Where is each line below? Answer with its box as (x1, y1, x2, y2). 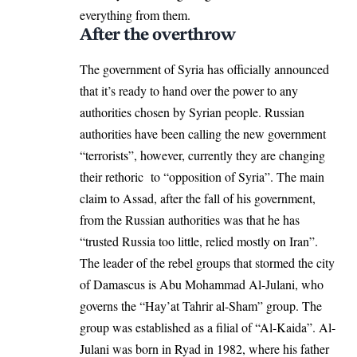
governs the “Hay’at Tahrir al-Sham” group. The (80, 296, 322, 314)
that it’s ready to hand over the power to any (80, 81, 298, 99)
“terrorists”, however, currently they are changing (80, 146, 325, 163)
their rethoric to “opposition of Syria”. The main (80, 167, 324, 185)
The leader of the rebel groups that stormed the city (80, 253, 335, 271)
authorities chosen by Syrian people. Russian (80, 103, 304, 120)
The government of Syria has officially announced (80, 60, 329, 77)
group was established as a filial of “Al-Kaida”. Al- (80, 318, 335, 335)
